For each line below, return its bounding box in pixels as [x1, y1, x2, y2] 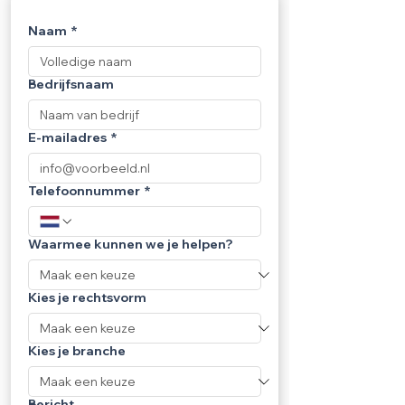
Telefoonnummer [28, 183, 140, 199]
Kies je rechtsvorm [28, 289, 146, 306]
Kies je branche [28, 343, 126, 359]
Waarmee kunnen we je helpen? [28, 236, 233, 252]
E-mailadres [28, 129, 107, 146]
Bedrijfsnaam [28, 76, 114, 92]
